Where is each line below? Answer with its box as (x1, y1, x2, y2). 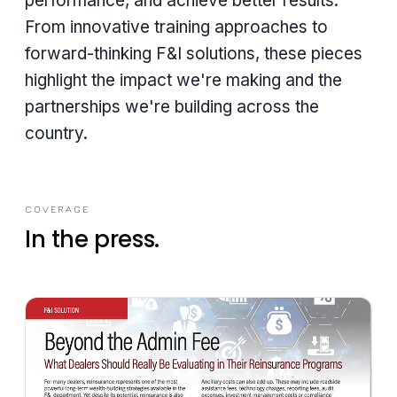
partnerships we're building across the (25, 97, 319, 118)
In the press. (25, 223, 160, 256)
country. (25, 123, 88, 144)
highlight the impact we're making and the (25, 70, 342, 91)
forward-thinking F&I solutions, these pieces (25, 43, 362, 65)
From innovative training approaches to (25, 17, 328, 38)
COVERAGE (25, 203, 90, 215)
